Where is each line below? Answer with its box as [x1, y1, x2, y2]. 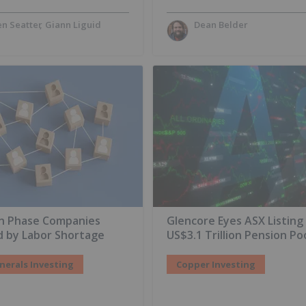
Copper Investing [176, 258, 255, 271]
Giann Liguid [45, 18, 101, 31]
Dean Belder [194, 18, 248, 31]
